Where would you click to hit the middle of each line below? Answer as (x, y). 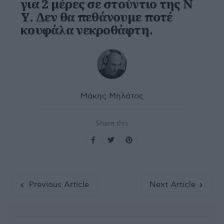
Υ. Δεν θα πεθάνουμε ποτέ (97, 17)
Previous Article (59, 185)
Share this (112, 123)
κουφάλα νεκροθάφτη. (87, 30)
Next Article (172, 185)
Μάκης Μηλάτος (112, 96)
